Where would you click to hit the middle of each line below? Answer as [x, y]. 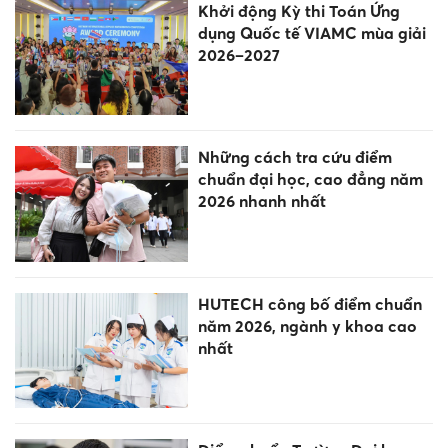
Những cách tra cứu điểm [294, 157]
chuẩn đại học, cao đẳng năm [310, 179]
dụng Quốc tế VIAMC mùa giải [311, 33]
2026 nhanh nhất [261, 201]
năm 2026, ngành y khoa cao [307, 325]
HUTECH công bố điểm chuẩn [309, 303]
